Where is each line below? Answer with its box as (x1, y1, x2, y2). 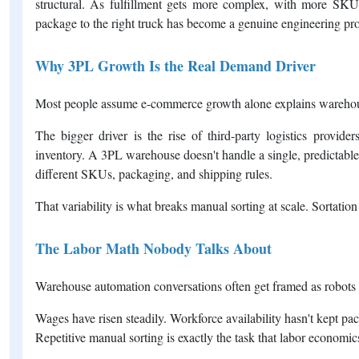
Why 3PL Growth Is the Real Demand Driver (35, 54, 316, 76)
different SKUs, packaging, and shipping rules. (35, 164, 272, 182)
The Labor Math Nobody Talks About (35, 237, 272, 259)
